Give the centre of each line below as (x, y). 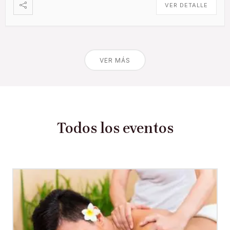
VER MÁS (115, 61)
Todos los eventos (115, 128)
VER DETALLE (186, 5)
